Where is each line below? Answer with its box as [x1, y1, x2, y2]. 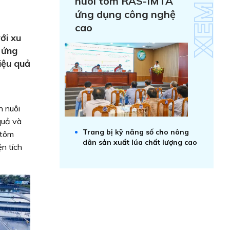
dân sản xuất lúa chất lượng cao [83, 138, 197, 147]
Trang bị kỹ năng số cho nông [83, 127, 189, 137]
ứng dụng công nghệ [75, 8, 176, 21]
